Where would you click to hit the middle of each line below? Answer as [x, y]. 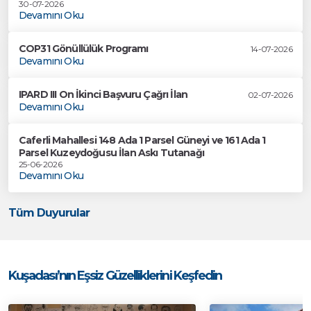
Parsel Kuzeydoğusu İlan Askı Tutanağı [111, 153]
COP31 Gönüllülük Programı [83, 49]
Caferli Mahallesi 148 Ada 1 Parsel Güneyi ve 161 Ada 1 [142, 140]
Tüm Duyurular [49, 213]
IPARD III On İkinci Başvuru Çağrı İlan [103, 94]
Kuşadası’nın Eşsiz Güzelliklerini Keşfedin [115, 276]
